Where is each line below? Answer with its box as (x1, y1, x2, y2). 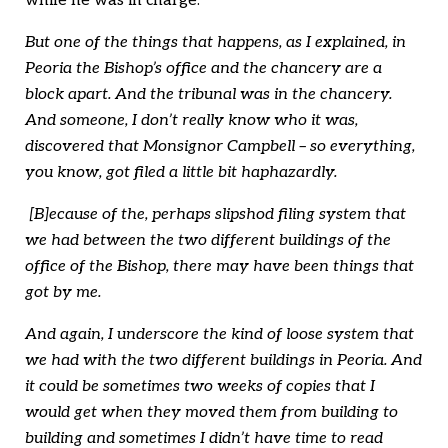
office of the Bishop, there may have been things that (25, 256, 414, 276)
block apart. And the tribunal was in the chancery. (25, 84, 392, 104)
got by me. (25, 282, 101, 302)
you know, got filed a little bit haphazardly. (25, 162, 337, 182)
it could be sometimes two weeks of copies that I (25, 376, 375, 396)
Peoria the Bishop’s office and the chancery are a (25, 58, 382, 78)
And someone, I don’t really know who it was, (25, 110, 358, 130)
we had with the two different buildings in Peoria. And (25, 350, 422, 370)
